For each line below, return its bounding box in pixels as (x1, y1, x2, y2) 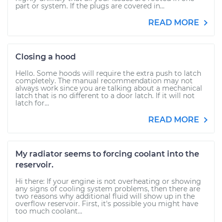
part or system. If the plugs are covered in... (15, 1, 165, 10)
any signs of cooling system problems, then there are (15, 184, 200, 193)
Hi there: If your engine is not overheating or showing (15, 177, 201, 186)
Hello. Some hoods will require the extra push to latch (15, 69, 201, 78)
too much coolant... (15, 207, 82, 216)
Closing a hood (15, 52, 76, 61)
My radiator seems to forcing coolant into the (15, 149, 199, 159)
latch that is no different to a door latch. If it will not (15, 91, 195, 100)
